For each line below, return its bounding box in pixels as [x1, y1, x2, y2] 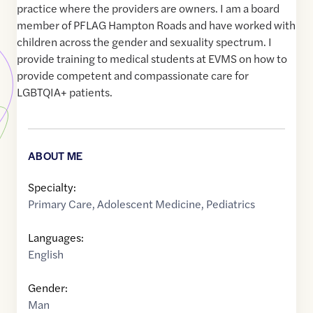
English [28, 246, 64, 263]
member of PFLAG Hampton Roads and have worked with [17, 17, 296, 34]
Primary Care [28, 196, 92, 212]
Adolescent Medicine [97, 196, 201, 212]
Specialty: [28, 179, 76, 196]
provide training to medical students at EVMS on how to [17, 50, 287, 67]
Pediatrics [206, 196, 255, 212]
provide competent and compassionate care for [17, 67, 249, 84]
